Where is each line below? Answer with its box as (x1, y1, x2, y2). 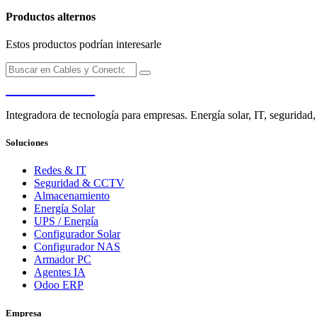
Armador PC (34, 253, 91, 266)
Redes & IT (34, 164, 86, 177)
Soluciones (6, 137, 48, 149)
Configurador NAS (34, 241, 120, 253)
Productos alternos (6, 10, 96, 23)
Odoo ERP (34, 279, 83, 292)
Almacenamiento (34, 190, 110, 202)
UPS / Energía (34, 215, 98, 228)
